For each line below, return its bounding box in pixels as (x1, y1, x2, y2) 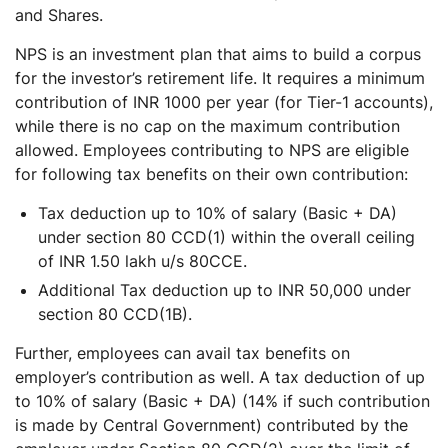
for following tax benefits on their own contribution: (15, 163, 418, 184)
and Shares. (15, 4, 108, 25)
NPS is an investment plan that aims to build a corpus (15, 43, 421, 64)
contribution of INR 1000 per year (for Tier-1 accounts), (15, 91, 433, 112)
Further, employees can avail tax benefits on (15, 342, 350, 363)
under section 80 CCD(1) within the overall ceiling (38, 226, 415, 247)
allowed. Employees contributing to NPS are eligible (15, 139, 409, 160)
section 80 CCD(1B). (38, 303, 192, 324)
